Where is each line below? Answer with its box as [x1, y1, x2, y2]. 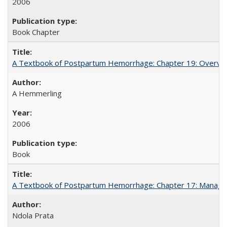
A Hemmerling [12, 88, 62, 98]
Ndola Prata [12, 210, 54, 220]
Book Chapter [12, 27, 60, 37]
